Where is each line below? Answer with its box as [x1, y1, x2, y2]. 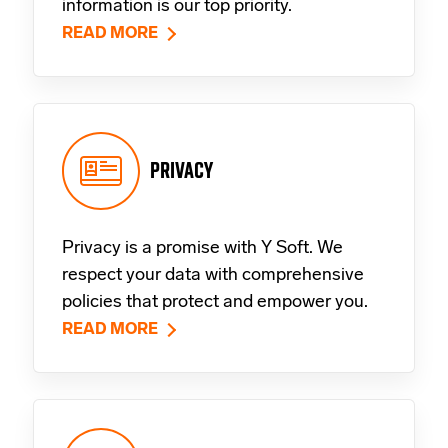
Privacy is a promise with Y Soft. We [62, 239, 343, 259]
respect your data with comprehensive [62, 266, 364, 286]
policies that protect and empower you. [62, 293, 368, 313]
